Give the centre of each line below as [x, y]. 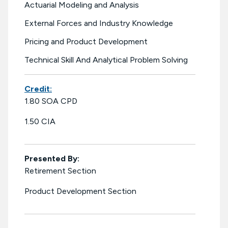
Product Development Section [80, 191]
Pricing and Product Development [86, 42]
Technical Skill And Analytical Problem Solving [106, 60]
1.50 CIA [40, 122]
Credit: [38, 89]
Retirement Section [60, 171]
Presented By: [52, 159]
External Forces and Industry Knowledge [99, 23]
